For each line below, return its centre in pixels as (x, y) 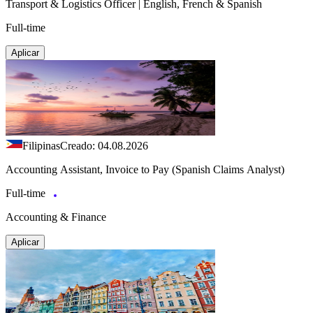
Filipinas (41, 146)
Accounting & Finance (56, 217)
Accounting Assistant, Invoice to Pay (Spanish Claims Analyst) (145, 170)
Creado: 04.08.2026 (104, 146)
